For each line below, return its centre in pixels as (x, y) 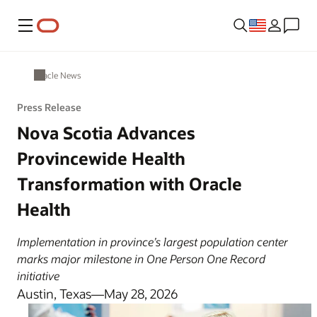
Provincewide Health (101, 158)
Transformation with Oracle (129, 184)
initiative (38, 276)
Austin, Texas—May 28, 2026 (97, 294)
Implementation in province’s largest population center (152, 242)
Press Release (49, 107)
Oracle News (58, 75)
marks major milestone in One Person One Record (141, 259)
